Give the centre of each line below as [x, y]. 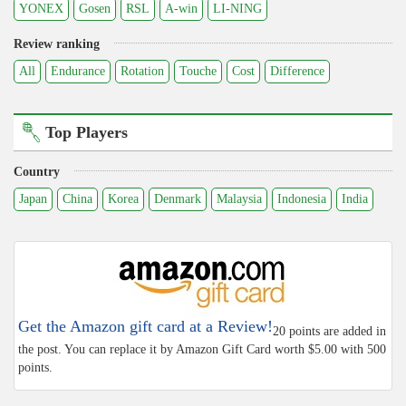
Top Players [87, 132]
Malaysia [239, 198]
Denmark [178, 198]
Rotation [142, 71]
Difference [297, 71]
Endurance [78, 71]
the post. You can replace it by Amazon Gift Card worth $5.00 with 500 [202, 349]
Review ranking [57, 43]
